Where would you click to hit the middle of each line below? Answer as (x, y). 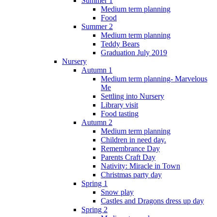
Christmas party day (131, 174)
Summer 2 (97, 26)
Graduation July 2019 (134, 52)
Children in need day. (133, 139)
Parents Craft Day (128, 157)
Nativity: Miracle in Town (140, 166)
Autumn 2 (97, 122)
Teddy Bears (120, 44)
